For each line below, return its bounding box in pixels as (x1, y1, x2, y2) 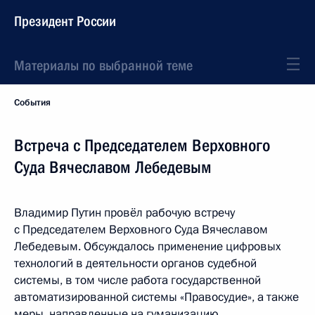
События (14, 96, 51, 109)
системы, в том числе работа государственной (14, 272, 261, 288)
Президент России (14, 13, 116, 30)
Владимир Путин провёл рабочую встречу (14, 205, 235, 221)
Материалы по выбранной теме (14, 57, 193, 74)
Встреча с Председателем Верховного (14, 136, 270, 155)
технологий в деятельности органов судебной (14, 255, 257, 271)
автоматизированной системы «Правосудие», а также (14, 289, 299, 305)
